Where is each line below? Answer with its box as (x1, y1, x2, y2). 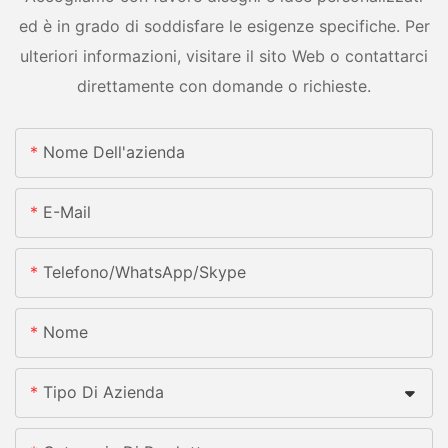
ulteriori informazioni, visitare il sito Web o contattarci (20, 45, 428, 66)
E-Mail (43, 202, 91, 223)
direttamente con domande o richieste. (77, 75, 371, 96)
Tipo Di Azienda (43, 382, 164, 403)
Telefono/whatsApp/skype (43, 262, 246, 283)
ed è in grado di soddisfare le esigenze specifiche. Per (18, 15, 430, 36)
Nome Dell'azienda (43, 142, 185, 163)
